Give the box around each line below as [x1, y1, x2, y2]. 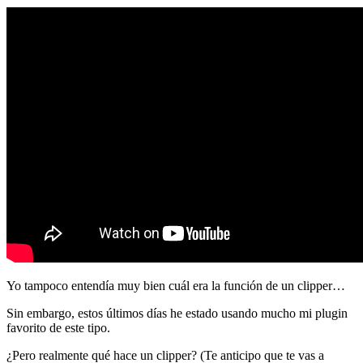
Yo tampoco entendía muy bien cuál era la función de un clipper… [6, 278, 345, 293]
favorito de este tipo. [6, 320, 110, 335]
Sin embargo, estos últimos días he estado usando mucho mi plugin [6, 305, 348, 320]
